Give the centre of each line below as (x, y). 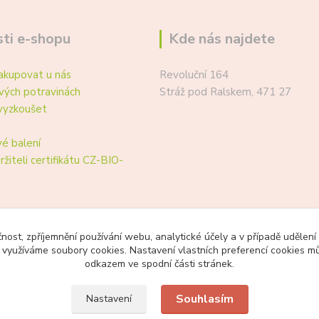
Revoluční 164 (194, 75)
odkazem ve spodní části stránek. (159, 264)
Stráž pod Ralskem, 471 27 (225, 92)
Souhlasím (204, 299)
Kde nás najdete (222, 39)
